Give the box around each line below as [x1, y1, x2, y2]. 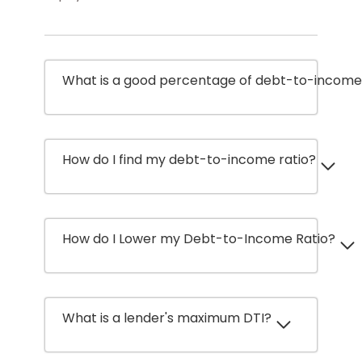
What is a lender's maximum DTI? [62, 309, 271, 327]
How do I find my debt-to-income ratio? [62, 150, 316, 169]
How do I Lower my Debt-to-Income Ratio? [62, 229, 335, 248]
